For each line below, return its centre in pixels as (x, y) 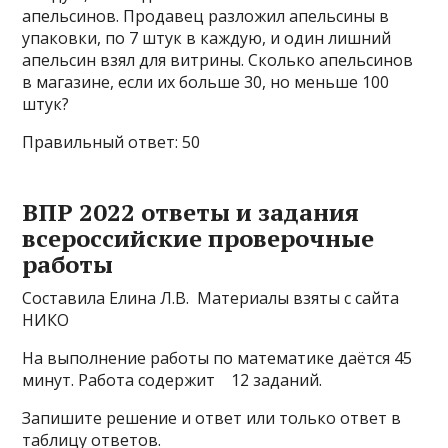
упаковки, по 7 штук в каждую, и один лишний (207, 38)
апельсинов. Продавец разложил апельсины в (206, 16)
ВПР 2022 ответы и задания (191, 212)
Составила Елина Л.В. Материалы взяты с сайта (211, 298)
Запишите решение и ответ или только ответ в (212, 418)
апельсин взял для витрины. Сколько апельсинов (218, 60)
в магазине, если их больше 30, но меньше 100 (206, 82)
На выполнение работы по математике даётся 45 (217, 358)
